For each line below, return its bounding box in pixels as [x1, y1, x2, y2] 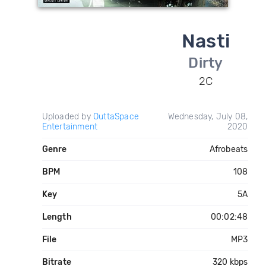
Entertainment [42, 122, 98, 132]
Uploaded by [42, 112, 93, 122]
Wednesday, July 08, [167, 112, 248, 122]
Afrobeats [209, 144, 248, 154]
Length [42, 212, 72, 222]
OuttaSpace [93, 112, 139, 122]
